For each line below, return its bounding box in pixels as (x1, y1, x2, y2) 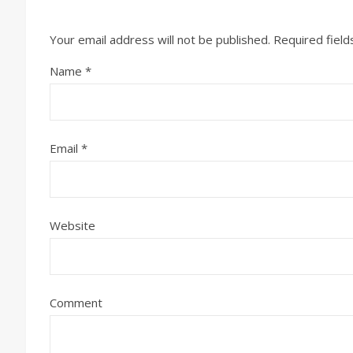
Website (50, 217, 95, 233)
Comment (50, 295, 102, 310)
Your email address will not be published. (50, 32, 270, 47)
